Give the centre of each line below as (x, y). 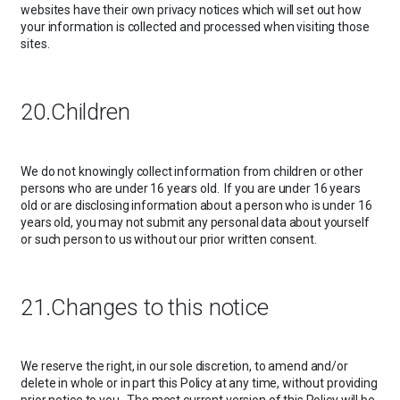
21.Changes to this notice (145, 307)
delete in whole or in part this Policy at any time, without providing (199, 383)
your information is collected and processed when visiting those (195, 26)
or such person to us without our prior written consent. (169, 239)
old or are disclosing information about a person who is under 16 (196, 205)
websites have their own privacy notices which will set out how (191, 9)
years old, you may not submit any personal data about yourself (195, 222)
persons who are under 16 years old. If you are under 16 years (191, 188)
